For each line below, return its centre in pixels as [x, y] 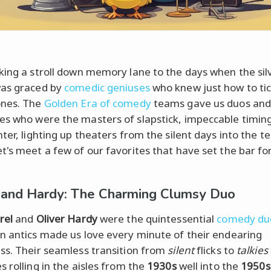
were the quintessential [157, 218]
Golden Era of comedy [97, 103]
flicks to [215, 250]
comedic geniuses [107, 87]
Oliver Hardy [67, 218]
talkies [252, 250]
